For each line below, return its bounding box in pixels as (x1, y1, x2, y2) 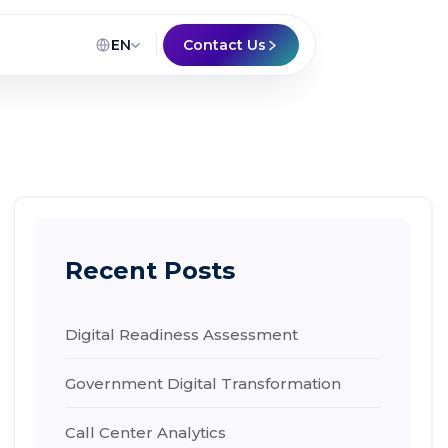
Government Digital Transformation (65, 374, 342, 393)
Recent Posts (65, 256, 236, 285)
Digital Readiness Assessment (65, 325, 299, 344)
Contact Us (183, 36, 266, 54)
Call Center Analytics (65, 423, 227, 442)
